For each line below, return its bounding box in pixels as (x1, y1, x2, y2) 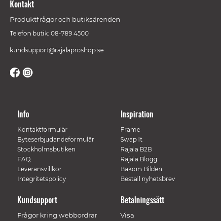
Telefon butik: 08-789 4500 (10, 30, 89, 37)
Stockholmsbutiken (17, 146, 75, 153)
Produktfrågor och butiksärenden (10, 15, 120, 23)
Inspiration (120, 108, 153, 120)
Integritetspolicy (17, 175, 66, 183)
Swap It (120, 136, 143, 143)
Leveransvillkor (17, 165, 62, 173)
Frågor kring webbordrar (17, 211, 97, 219)
